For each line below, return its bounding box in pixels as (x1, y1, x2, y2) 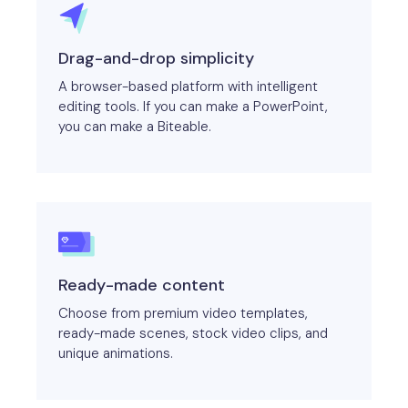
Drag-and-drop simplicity (58, 47, 254, 69)
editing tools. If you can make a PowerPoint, (58, 97, 328, 116)
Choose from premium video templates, (58, 304, 308, 322)
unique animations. (58, 344, 173, 362)
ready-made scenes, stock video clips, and (58, 324, 328, 342)
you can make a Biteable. (58, 117, 211, 136)
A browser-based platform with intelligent (58, 77, 318, 96)
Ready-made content (58, 274, 225, 296)
